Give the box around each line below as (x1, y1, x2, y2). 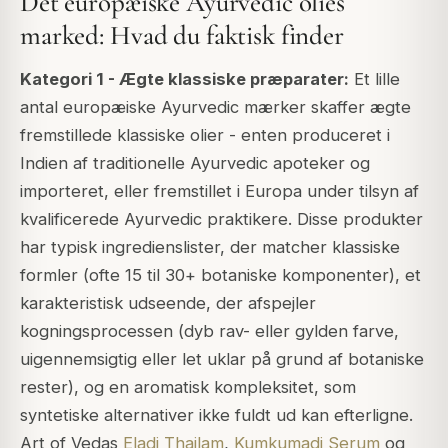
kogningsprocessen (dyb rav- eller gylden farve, (20, 321, 399, 342)
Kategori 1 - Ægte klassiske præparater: (20, 69, 349, 90)
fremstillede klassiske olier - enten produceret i (20, 125, 390, 146)
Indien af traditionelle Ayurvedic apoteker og (20, 153, 370, 174)
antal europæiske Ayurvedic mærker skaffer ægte (20, 97, 411, 118)
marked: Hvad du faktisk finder (20, 18, 344, 52)
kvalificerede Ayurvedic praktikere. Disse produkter (20, 209, 423, 230)
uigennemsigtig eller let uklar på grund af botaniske (20, 349, 424, 370)
